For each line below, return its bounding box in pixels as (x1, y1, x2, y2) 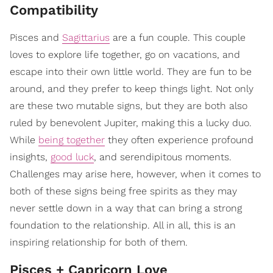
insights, (10, 151, 51, 163)
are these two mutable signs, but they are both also (10, 100, 247, 112)
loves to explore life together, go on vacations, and (10, 49, 240, 61)
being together (38, 134, 105, 146)
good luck (51, 151, 94, 163)
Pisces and (10, 32, 62, 44)
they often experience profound (105, 134, 253, 146)
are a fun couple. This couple (110, 32, 246, 44)
